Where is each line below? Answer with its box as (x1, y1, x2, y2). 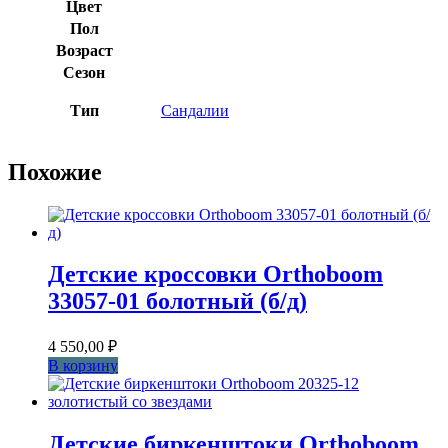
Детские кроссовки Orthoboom (48, 261, 383, 288)
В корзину (48, 357, 118, 375)
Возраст (55, 41, 113, 59)
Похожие (8, 158, 102, 185)
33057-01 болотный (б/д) (48, 288, 307, 315)
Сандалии (161, 101, 229, 119)
